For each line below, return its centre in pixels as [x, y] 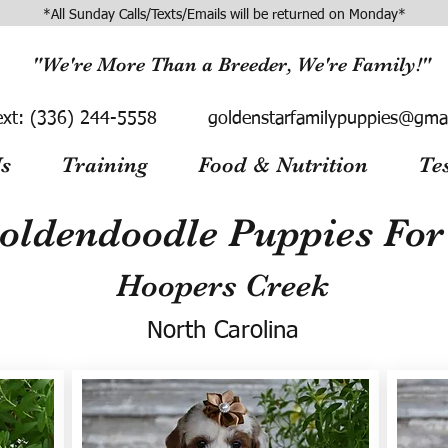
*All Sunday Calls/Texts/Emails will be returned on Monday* [224, 15]
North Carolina [222, 331]
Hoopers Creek [222, 285]
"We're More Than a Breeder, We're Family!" [231, 64]
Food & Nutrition [283, 164]
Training [104, 164]
